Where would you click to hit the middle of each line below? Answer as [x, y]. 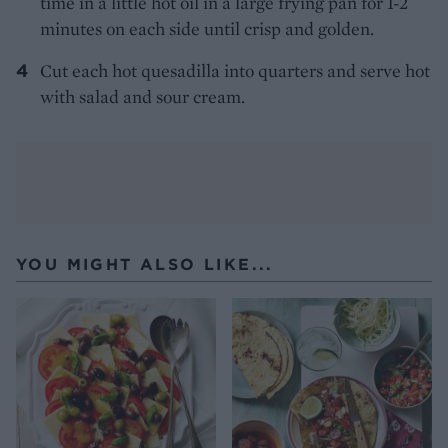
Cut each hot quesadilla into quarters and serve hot [235, 71]
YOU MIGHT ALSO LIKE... [145, 264]
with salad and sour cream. [142, 97]
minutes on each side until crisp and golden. [207, 29]
